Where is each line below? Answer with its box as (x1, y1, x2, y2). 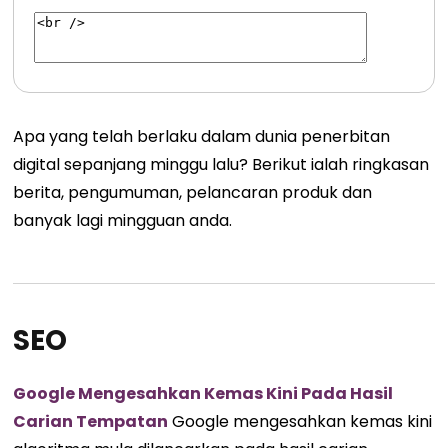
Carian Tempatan (13, 410, 169, 434)
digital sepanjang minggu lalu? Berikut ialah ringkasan (13, 153, 430, 176)
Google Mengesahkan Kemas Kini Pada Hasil (13, 382, 394, 406)
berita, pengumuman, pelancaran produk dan (13, 181, 373, 204)
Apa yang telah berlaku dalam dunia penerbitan (13, 125, 391, 148)
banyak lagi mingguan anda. (13, 209, 233, 232)
